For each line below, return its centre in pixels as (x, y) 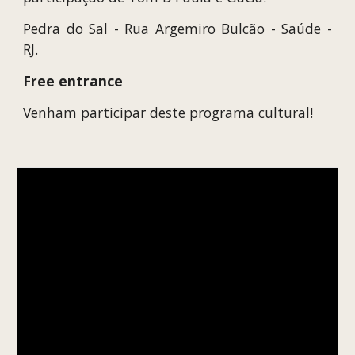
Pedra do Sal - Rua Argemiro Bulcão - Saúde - (177, 29)
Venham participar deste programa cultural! (168, 113)
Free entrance (73, 81)
